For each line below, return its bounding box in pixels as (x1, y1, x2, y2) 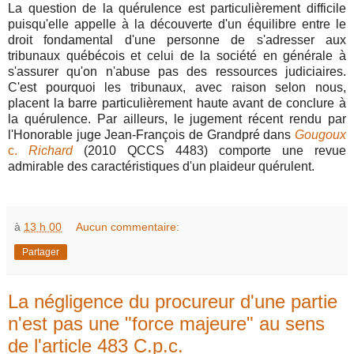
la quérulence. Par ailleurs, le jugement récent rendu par (8, 111, 346, 126)
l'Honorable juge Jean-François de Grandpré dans (8, 127, 295, 141)
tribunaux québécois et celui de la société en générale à (8, 48, 346, 62)
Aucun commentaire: (76, 220, 180, 233)
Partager (22, 246, 59, 258)
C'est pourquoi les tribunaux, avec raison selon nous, (8, 80, 346, 94)
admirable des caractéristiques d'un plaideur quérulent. (8, 159, 314, 173)
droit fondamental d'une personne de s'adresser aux (8, 32, 346, 47)
